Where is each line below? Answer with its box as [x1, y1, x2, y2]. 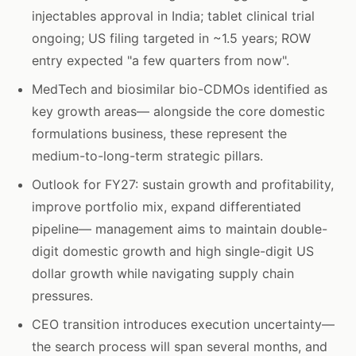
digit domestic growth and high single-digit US [32, 243, 314, 259]
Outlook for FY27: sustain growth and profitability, [32, 176, 334, 192]
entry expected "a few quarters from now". [32, 52, 289, 68]
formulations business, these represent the [32, 126, 287, 141]
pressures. [32, 288, 93, 304]
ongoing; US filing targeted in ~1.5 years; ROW [32, 30, 311, 46]
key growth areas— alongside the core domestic [32, 103, 325, 119]
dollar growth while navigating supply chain [32, 265, 294, 281]
